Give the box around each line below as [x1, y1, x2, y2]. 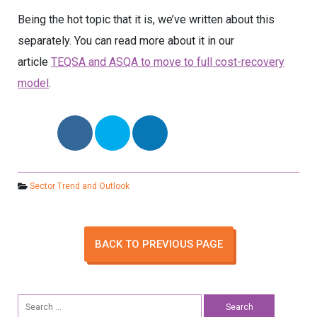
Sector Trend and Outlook [29, 181, 129, 191]
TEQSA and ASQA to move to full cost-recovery [51, 55, 284, 69]
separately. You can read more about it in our [18, 34, 234, 47]
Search [17, 295, 45, 305]
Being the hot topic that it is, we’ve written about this [18, 13, 275, 26]
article [18, 55, 51, 69]
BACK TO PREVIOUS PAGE [94, 238, 223, 250]
